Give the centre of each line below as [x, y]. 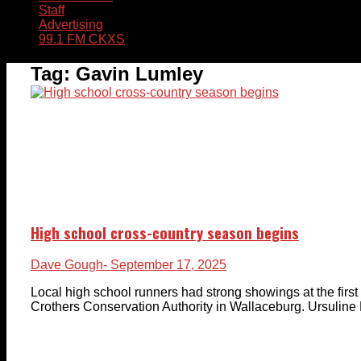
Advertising [71, 24]
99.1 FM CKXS [82, 39]
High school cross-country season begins [165, 232]
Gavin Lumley [139, 73]
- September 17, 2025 [165, 265]
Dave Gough [67, 265]
